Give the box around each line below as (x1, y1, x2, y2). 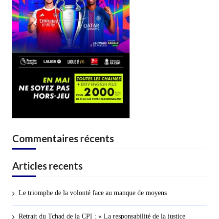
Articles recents (12, 159, 83, 172)
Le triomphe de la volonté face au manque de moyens (18, 189, 167, 197)
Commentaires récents (12, 132, 114, 144)
